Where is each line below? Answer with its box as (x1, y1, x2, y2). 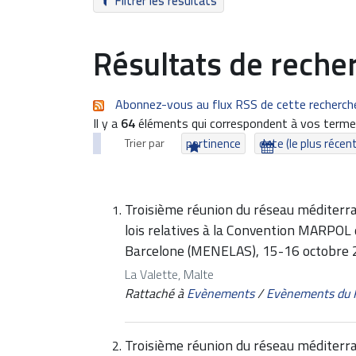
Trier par (125, 134, 164, 152)
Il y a (93, 114, 121, 133)
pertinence (186, 134, 242, 153)
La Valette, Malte (125, 264, 214, 284)
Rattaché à (125, 283, 184, 303)
